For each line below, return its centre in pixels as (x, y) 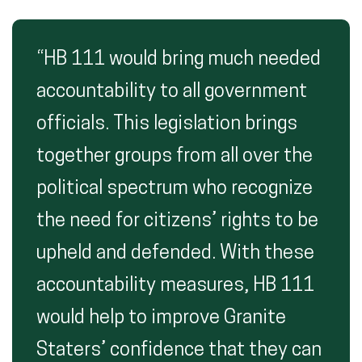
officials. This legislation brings (167, 124)
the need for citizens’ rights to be (177, 221)
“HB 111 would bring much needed (179, 60)
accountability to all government (172, 92)
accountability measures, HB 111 (175, 286)
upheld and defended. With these (175, 254)
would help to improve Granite (161, 318)
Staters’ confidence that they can (179, 351)
